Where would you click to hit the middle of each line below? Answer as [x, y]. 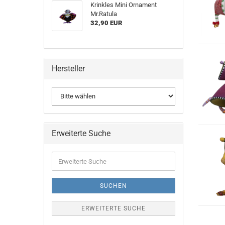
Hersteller [68, 69]
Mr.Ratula [103, 14]
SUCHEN [113, 186]
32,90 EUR [106, 23]
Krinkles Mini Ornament [123, 5]
